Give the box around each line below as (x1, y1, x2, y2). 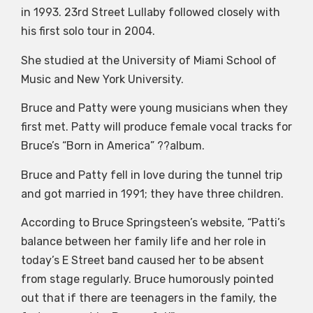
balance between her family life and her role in (21, 235, 266, 249)
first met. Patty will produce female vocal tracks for (21, 120, 292, 134)
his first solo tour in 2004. (21, 24, 155, 38)
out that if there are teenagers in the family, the (21, 291, 277, 305)
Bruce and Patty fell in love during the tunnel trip (21, 168, 282, 182)
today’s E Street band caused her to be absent (21, 254, 264, 268)
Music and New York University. (21, 72, 184, 86)
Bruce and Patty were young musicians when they (21, 101, 288, 115)
